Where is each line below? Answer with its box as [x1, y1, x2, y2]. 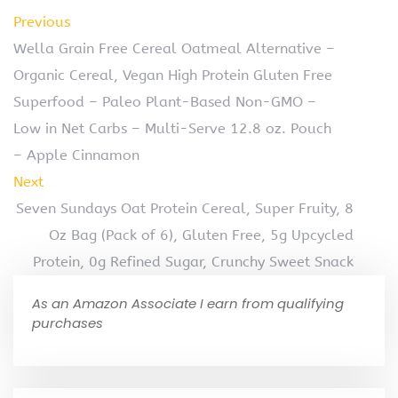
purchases [32, 313, 103, 332]
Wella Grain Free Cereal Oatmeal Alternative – [13, 39, 335, 57]
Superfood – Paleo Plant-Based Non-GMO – [13, 92, 316, 110]
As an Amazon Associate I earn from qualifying [32, 293, 344, 313]
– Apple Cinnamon [13, 146, 139, 163]
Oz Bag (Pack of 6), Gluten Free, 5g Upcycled [49, 226, 354, 243]
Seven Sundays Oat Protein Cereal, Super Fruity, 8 [16, 199, 354, 217]
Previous [13, 12, 70, 30]
